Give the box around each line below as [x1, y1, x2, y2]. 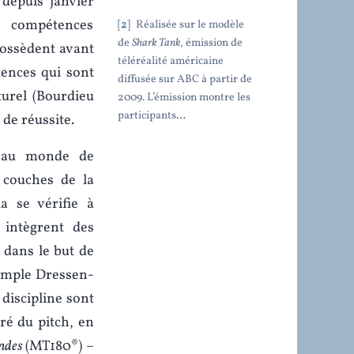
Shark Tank [131, 35, 180, 51]
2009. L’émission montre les [117, 89, 250, 105]
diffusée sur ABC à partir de [117, 71, 252, 87]
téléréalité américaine [117, 53, 224, 69]
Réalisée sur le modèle [133, 17, 244, 32]
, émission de [179, 35, 243, 51]
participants [117, 107, 176, 123]
